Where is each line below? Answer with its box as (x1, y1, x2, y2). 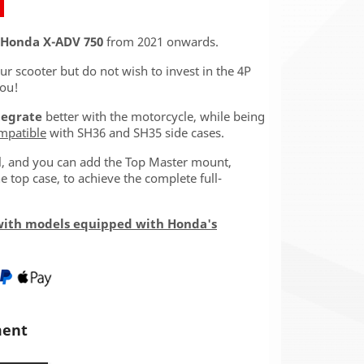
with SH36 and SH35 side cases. (50, 124, 224, 141)
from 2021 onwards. (103, 33, 219, 50)
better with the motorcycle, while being (42, 108, 265, 124)
